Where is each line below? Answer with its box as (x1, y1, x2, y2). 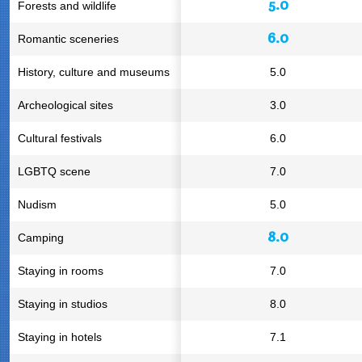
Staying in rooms (18, 264, 103, 277)
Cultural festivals (18, 132, 102, 145)
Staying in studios (18, 297, 107, 310)
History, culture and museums (18, 65, 170, 78)
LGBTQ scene (18, 165, 90, 178)
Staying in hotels (18, 330, 102, 343)
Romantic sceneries (18, 32, 119, 45)
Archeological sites (18, 99, 113, 112)
